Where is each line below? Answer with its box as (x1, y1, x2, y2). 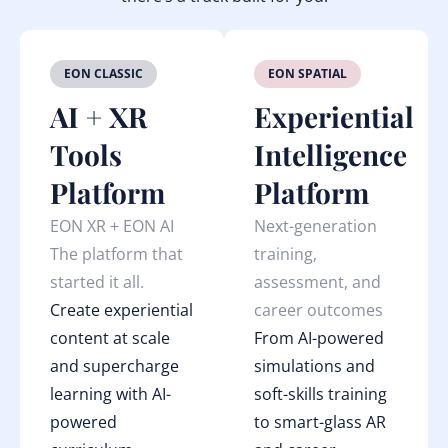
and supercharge (50, 355, 179, 377)
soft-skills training (254, 383, 387, 405)
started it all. (50, 271, 144, 293)
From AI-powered (254, 327, 384, 349)
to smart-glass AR (254, 411, 386, 433)
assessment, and (254, 271, 381, 293)
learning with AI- (50, 383, 171, 405)
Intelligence (254, 136, 407, 173)
